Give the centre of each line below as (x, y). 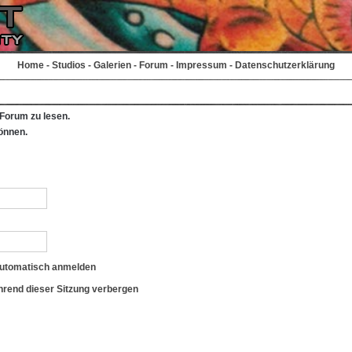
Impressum (202, 65)
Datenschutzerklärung (285, 65)
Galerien (112, 65)
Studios (69, 65)
